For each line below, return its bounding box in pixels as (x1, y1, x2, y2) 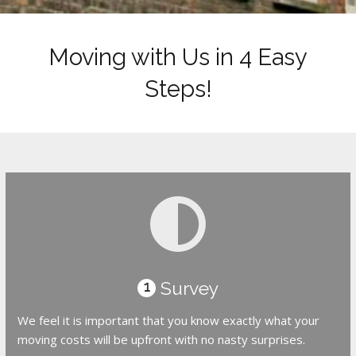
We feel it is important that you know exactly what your (17, 311, 320, 328)
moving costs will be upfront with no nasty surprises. (17, 331, 306, 347)
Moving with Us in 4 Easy (48, 43, 308, 71)
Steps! (144, 75, 212, 103)
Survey (156, 277, 219, 299)
